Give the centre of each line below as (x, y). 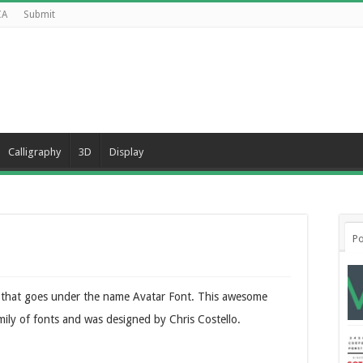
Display (126, 152)
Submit (39, 15)
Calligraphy (34, 152)
